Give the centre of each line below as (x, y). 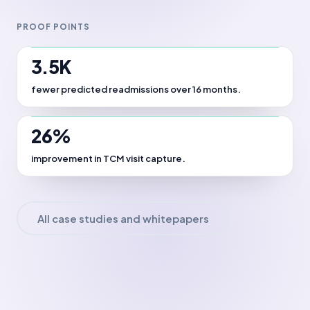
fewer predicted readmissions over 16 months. (136, 89)
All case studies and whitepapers (123, 218)
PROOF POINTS (54, 27)
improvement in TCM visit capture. (108, 158)
